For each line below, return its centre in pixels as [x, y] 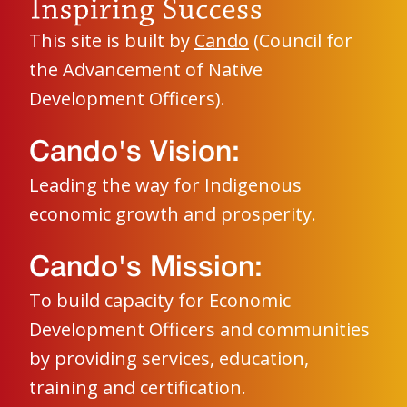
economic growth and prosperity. [173, 214]
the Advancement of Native [146, 70]
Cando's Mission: [146, 269]
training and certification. [138, 388]
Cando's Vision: [134, 154]
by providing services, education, [169, 359]
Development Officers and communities [199, 330]
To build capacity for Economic [160, 301]
